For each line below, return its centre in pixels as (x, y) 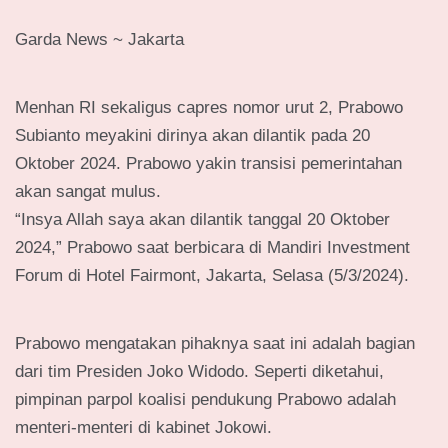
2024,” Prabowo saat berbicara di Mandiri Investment (212, 248)
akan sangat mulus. (88, 192)
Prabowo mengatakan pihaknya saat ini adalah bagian (215, 344)
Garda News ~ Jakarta (99, 40)
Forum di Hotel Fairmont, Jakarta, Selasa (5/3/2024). (212, 276)
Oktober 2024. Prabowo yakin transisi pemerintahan (208, 164)
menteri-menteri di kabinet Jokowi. (143, 428)
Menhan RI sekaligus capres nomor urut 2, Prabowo (209, 108)
